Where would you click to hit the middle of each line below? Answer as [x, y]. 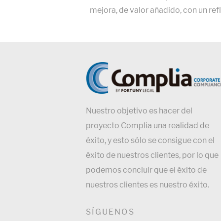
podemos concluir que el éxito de [146, 170]
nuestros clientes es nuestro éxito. [147, 184]
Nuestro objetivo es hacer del [139, 110]
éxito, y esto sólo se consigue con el [150, 140]
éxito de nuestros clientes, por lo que [152, 155]
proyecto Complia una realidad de [147, 125]
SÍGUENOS [110, 212]
